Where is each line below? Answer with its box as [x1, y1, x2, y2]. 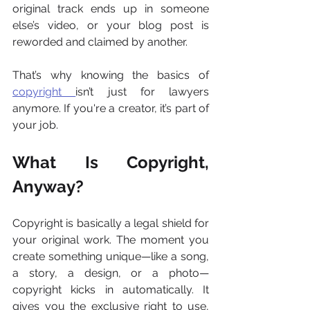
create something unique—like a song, [12, 250, 209, 264]
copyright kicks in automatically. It [12, 283, 209, 297]
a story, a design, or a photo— [12, 266, 209, 280]
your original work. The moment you [12, 233, 209, 247]
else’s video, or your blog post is [12, 19, 209, 33]
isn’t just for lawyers [75, 85, 209, 99]
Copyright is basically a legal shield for [12, 217, 209, 230]
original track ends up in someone [12, 2, 209, 16]
